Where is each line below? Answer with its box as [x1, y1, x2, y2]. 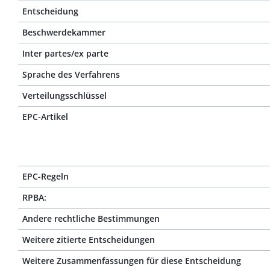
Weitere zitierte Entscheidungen [22, 234, 155, 245]
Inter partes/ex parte [22, 48, 108, 59]
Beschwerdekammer [22, 27, 105, 38]
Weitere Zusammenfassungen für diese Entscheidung [22, 255, 241, 266]
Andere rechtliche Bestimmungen [22, 213, 160, 224]
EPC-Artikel [22, 111, 68, 122]
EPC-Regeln [22, 171, 69, 182]
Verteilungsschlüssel [22, 90, 107, 101]
